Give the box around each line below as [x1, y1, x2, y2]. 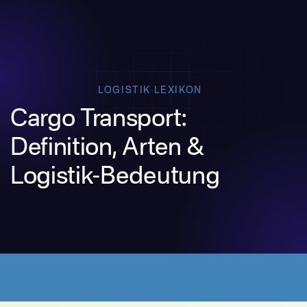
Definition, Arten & [10, 136, 204, 160]
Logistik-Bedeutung [10, 165, 220, 189]
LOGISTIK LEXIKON [98, 86, 202, 95]
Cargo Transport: [10, 108, 186, 132]
